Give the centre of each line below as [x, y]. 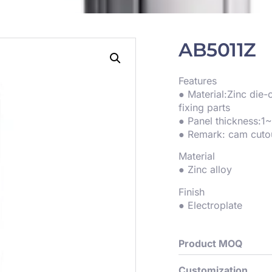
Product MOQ [210, 244]
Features [198, 81]
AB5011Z [217, 50]
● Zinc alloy [205, 170]
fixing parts [204, 107]
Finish [192, 192]
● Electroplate [210, 205]
